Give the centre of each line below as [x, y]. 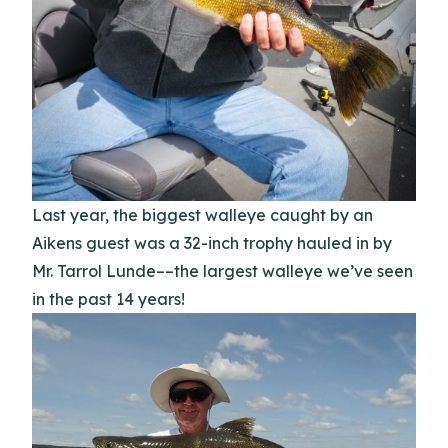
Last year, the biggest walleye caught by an [202, 214]
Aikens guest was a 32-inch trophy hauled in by [212, 242]
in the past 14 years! [108, 298]
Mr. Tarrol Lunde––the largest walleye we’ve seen [222, 270]
